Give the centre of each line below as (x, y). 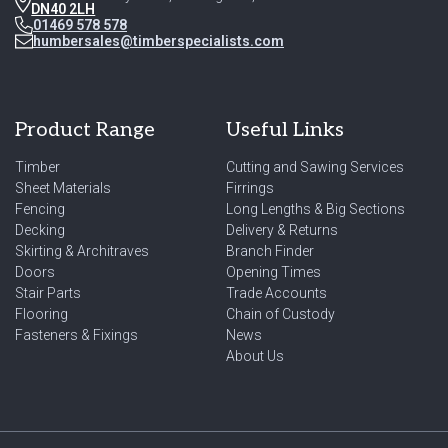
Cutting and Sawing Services (315, 166)
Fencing (40, 208)
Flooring (41, 313)
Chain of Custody (280, 313)
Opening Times (273, 271)
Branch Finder (270, 250)
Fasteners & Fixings (76, 334)
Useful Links (285, 129)
